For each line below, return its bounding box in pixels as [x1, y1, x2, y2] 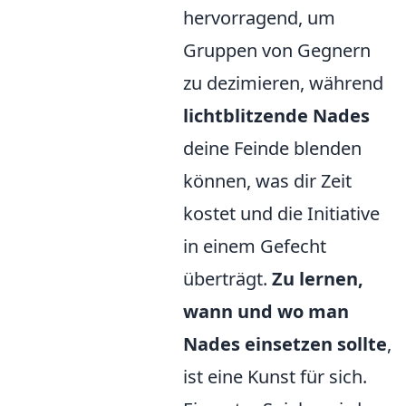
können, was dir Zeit [183, 169, 352, 194]
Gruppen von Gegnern [183, 38, 371, 63]
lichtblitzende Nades [183, 103, 370, 129]
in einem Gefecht [183, 234, 326, 259]
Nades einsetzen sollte [183, 332, 387, 357]
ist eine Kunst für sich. [183, 364, 367, 390]
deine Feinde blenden [183, 136, 362, 161]
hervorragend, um [183, 5, 335, 31]
